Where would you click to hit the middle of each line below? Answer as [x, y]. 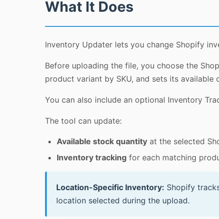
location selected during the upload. [123, 201]
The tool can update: [83, 120]
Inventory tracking [92, 157]
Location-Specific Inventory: [110, 187]
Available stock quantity [102, 141]
